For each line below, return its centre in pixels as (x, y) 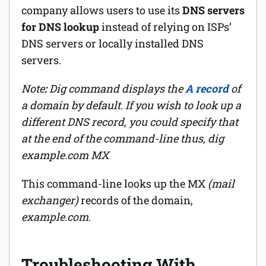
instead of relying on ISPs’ (165, 27)
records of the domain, (137, 200)
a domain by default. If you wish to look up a (131, 105)
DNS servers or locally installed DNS (113, 44)
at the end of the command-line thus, (115, 139)
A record (207, 89)
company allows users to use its (102, 10)
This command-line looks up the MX (113, 184)
